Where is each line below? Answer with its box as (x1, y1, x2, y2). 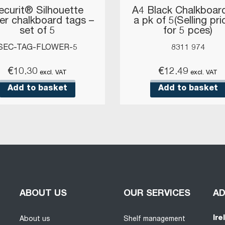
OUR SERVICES (124, 189, 191, 199)
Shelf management (124, 216, 186, 223)
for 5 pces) (163, 27, 212, 37)
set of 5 (19, 27, 55, 37)
